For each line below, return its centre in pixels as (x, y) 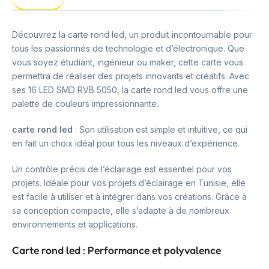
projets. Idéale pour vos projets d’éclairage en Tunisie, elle (129, 183)
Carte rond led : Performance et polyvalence (116, 250)
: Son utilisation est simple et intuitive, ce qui (160, 129)
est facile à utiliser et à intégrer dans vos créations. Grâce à (129, 196)
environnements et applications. (75, 224)
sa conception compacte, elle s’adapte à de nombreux (121, 210)
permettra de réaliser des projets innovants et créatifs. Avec (131, 76)
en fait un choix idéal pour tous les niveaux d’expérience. (126, 143)
